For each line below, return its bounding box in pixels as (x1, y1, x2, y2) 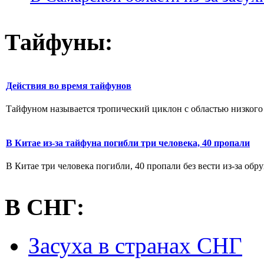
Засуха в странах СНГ (28, 232, 242, 258)
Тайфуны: (5, 28, 113, 55)
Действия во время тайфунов (6, 80, 131, 91)
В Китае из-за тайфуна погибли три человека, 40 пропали (6, 137, 250, 148)
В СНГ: (5, 194, 84, 221)
